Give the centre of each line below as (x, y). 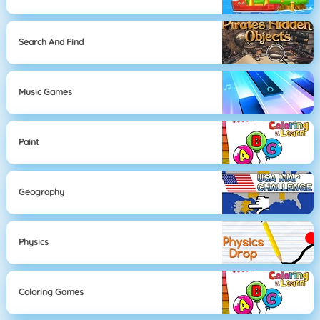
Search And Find (51, 42)
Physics (34, 242)
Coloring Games (51, 292)
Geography (42, 192)
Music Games (46, 92)
